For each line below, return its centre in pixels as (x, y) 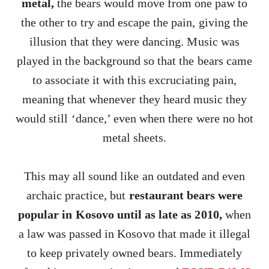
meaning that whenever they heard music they (134, 99)
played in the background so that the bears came (134, 61)
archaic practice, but (77, 195)
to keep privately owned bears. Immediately (134, 253)
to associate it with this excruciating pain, (134, 80)
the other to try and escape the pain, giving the (134, 22)
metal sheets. (134, 138)
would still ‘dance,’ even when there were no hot (134, 118)
